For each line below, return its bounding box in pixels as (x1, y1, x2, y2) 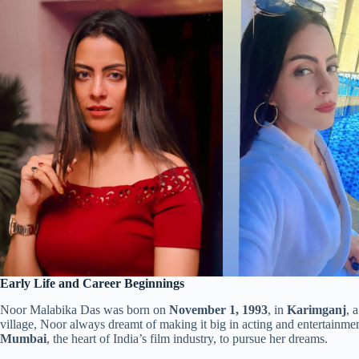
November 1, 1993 (169, 303, 268, 317)
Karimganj (287, 303, 346, 317)
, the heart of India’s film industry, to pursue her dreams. (46, 332, 328, 346)
